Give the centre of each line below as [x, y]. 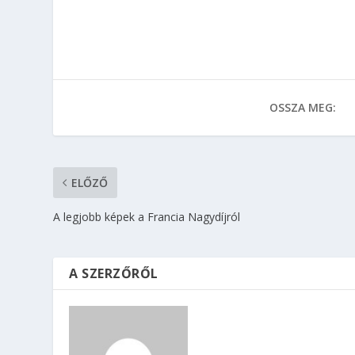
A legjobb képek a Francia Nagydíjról [147, 217]
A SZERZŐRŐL [114, 274]
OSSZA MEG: [303, 108]
